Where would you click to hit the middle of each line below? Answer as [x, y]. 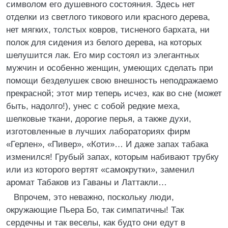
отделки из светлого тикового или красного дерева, [108, 17]
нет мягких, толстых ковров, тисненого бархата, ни [108, 30]
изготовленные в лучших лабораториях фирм [98, 132]
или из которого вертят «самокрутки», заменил [100, 170]
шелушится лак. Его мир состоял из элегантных [103, 55]
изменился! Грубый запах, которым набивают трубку [112, 157]
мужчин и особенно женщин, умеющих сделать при [110, 68]
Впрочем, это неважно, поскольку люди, [94, 197]
